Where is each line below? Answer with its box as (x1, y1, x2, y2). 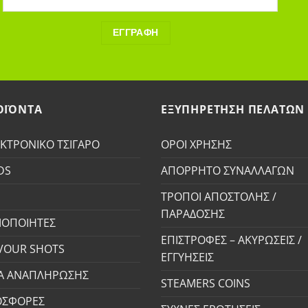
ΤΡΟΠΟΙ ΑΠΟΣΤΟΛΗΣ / (160, 189, 276, 205)
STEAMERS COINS (160, 276, 250, 291)
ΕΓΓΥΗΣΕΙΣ (160, 250, 214, 265)
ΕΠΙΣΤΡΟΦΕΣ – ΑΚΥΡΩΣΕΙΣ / (160, 232, 302, 248)
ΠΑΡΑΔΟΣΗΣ (160, 206, 225, 222)
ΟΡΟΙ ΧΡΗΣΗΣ (160, 137, 232, 153)
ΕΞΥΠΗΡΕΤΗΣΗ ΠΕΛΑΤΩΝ (160, 101, 305, 117)
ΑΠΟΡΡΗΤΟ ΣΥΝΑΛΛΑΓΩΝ (160, 163, 294, 179)
